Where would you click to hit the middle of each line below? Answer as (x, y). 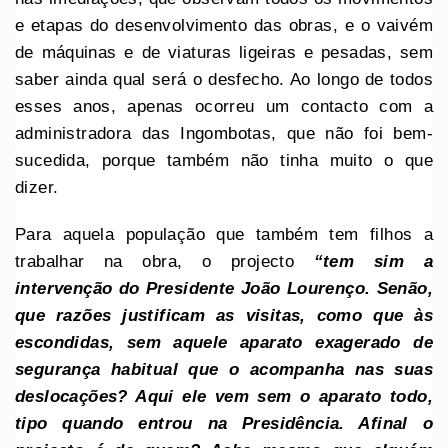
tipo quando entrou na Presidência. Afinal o (224, 423)
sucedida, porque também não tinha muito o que (224, 160)
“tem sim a (373, 261)
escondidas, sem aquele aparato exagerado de (224, 342)
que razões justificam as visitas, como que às (224, 315)
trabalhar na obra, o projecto (164, 261)
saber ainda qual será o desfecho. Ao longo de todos (224, 79)
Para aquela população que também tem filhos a (224, 234)
